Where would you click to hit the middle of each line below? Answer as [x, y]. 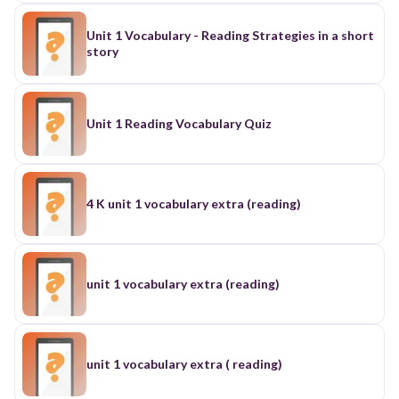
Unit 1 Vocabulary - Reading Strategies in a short [230, 35]
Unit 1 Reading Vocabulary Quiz [179, 123]
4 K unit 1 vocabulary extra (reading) [194, 203]
